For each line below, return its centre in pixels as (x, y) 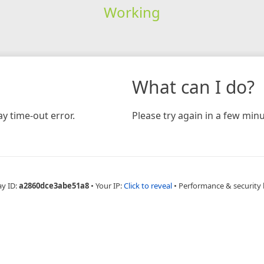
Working (132, 12)
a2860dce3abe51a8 (54, 185)
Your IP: (109, 185)
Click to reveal (148, 185)
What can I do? (193, 87)
